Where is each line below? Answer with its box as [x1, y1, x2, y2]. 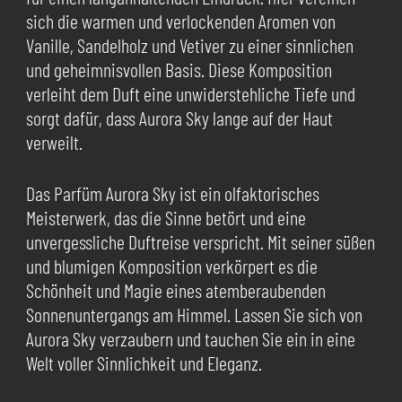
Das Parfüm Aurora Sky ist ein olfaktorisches [25, 181, 319, 205]
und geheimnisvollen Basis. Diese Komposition [25, 57, 332, 82]
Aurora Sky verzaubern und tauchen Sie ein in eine [25, 327, 355, 351]
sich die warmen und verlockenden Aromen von [25, 9, 336, 33]
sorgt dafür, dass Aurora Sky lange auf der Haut [25, 106, 333, 130]
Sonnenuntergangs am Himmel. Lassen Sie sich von [25, 302, 363, 327]
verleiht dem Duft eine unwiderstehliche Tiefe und [25, 82, 355, 106]
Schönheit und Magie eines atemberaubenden [25, 278, 326, 302]
